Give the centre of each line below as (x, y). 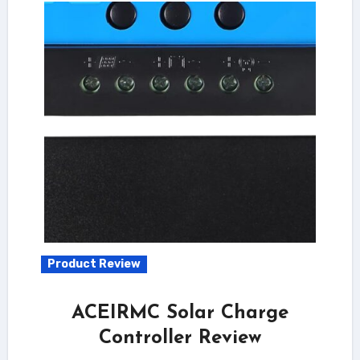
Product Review (94, 264)
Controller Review (180, 338)
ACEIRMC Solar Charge (180, 313)
